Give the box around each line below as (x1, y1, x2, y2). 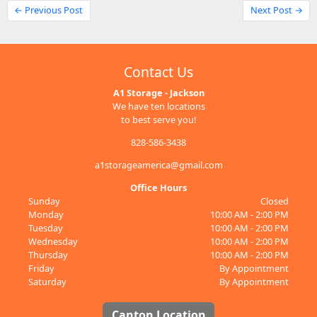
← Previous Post (14, 4, 83, 17)
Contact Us (124, 62, 193, 81)
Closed (260, 194, 289, 207)
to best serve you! (121, 113, 196, 127)
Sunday (28, 194, 60, 207)
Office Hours (130, 180, 187, 194)
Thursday (28, 248, 68, 261)
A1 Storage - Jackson (113, 86, 204, 100)
